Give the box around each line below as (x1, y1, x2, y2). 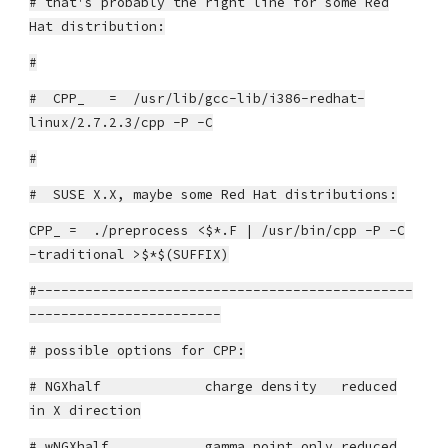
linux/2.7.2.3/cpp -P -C (29, 114, 214, 131)
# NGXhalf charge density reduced (29, 378, 398, 395)
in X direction (29, 402, 142, 419)
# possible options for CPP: (29, 342, 246, 359)
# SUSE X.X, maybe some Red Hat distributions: (29, 186, 398, 203)
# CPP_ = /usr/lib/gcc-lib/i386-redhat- (29, 90, 366, 107)
